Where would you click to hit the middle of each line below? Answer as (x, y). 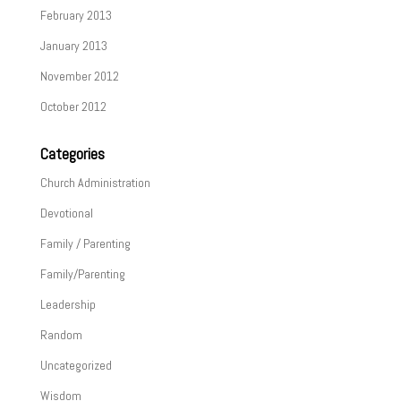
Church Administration (95, 183)
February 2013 (76, 15)
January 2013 (73, 46)
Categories (72, 154)
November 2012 (79, 76)
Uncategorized (76, 365)
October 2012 (73, 107)
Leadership (68, 304)
